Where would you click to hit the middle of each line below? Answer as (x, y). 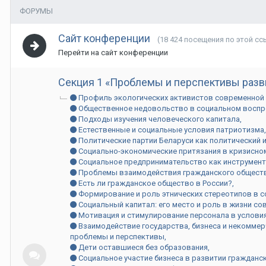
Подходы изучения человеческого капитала (158, 119)
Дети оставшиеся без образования (142, 247)
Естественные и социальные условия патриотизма (170, 130)
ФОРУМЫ (36, 11)
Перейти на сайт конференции (113, 53)
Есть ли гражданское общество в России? (154, 183)
